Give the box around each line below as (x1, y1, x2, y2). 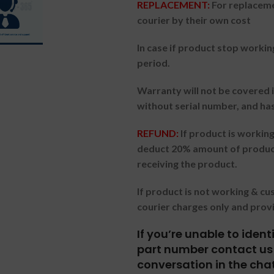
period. (137, 57, 170, 68)
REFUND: (137, 127, 180, 139)
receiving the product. (137, 158, 237, 169)
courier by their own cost (137, 14, 251, 26)
